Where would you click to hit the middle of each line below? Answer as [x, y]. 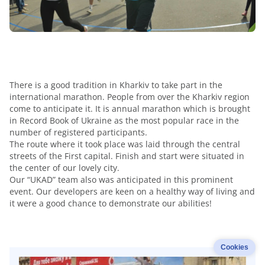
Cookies [235, 247]
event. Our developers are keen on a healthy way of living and [132, 192]
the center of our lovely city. [64, 168]
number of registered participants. [78, 132]
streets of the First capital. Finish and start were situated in [127, 156]
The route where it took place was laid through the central [125, 144]
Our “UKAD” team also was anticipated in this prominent [121, 180]
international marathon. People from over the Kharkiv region [130, 97]
